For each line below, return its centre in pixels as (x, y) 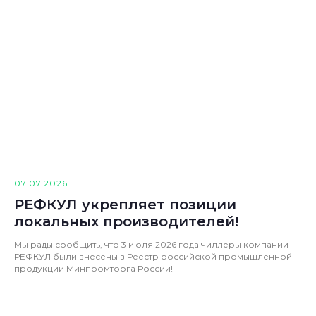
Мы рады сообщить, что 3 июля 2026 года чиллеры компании (151, 244)
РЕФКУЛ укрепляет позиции (125, 204)
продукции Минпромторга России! (93, 268)
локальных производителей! (126, 221)
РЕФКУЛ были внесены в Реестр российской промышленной (153, 256)
